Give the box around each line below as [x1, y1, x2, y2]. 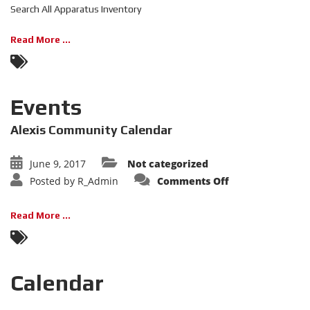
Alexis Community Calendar [10, 122, 172, 137]
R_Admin [77, 174, 118, 188]
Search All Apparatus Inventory [10, 3, 141, 15]
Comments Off [157, 174, 229, 188]
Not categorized [127, 157, 208, 170]
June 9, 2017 [30, 157, 86, 170]
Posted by [30, 174, 75, 188]
